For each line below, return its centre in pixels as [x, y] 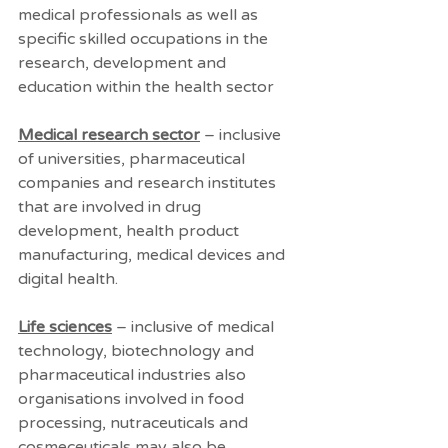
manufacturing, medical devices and [153, 255]
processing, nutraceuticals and [135, 423]
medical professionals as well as [140, 15]
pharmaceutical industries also [134, 375]
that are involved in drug [111, 207]
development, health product [130, 231]
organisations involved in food [133, 399]
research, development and [124, 63]
